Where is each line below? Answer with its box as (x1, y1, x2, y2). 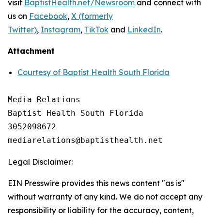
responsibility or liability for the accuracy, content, (8, 205, 194, 215)
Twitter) (8, 25, 37, 34)
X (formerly (71, 11, 113, 21)
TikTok (84, 25, 108, 34)
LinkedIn (127, 25, 161, 34)
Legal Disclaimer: (8, 157, 73, 167)
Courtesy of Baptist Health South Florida (17, 67, 170, 77)
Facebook (29, 11, 67, 21)
